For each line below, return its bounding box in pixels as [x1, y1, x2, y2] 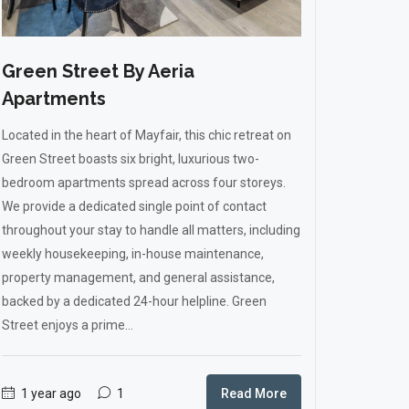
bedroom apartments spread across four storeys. [2, 175, 286, 190]
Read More [221, 386, 287, 401]
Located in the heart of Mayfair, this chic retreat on [2, 128, 291, 142]
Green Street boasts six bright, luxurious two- [2, 152, 259, 166]
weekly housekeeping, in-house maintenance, [2, 246, 264, 261]
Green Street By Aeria [2, 60, 194, 82]
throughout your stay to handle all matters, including [2, 223, 300, 237]
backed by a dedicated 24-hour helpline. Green [2, 294, 267, 309]
